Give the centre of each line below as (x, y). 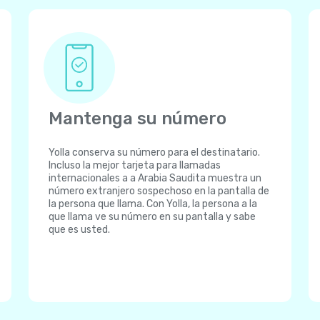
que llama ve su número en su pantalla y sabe (152, 217)
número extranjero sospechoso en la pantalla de (159, 191)
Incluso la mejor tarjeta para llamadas (135, 165)
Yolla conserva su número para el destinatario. (154, 152)
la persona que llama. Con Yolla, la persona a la (153, 204)
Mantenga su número (137, 119)
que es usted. (79, 230)
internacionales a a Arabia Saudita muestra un (155, 178)
